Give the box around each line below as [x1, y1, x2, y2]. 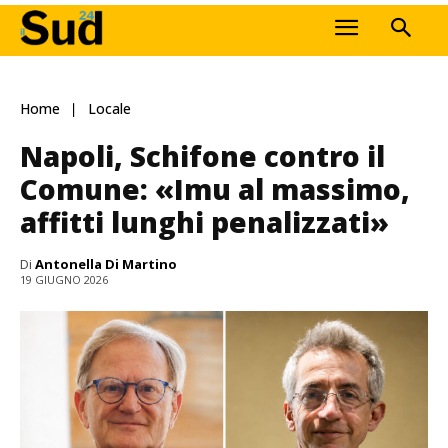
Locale [88, 99, 131, 119]
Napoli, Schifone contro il [20, 136, 385, 175]
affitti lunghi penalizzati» [20, 202, 389, 241]
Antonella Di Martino [35, 254, 177, 273]
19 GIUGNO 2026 [20, 272, 108, 288]
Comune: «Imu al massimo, [20, 169, 410, 208]
